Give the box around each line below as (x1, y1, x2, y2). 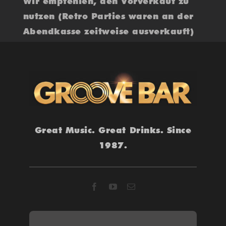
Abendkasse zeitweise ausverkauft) (23, 26, 194, 37)
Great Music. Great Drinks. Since (34, 125, 192, 135)
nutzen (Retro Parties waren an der (23, 11, 194, 22)
